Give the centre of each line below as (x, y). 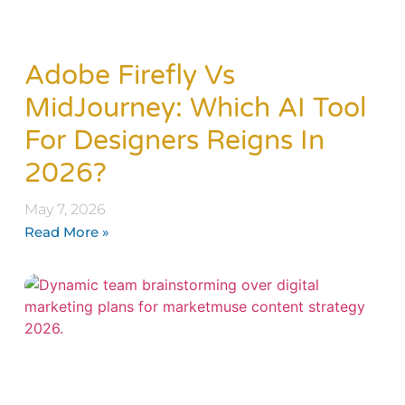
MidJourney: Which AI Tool (195, 108)
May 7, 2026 (65, 209)
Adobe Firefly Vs (129, 75)
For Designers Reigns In (174, 140)
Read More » (66, 231)
